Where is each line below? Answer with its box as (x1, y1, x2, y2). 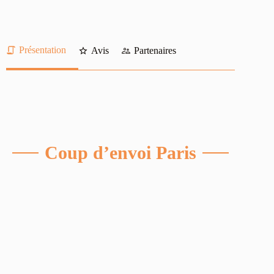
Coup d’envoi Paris (45, 142, 197, 163)
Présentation (19, 44, 66, 55)
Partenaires (134, 45, 176, 56)
